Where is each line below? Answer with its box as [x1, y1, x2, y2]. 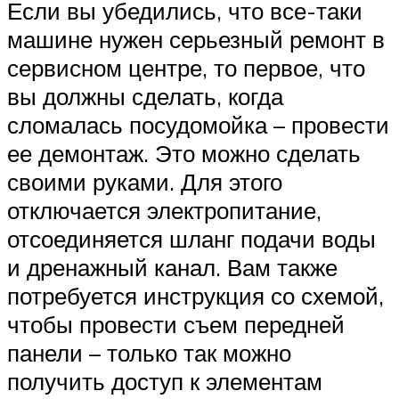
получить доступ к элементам [7, 366, 322, 395]
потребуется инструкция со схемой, [7, 281, 384, 310]
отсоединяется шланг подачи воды [7, 224, 376, 253]
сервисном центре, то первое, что [7, 53, 365, 82]
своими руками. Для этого [7, 167, 282, 196]
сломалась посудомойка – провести [7, 110, 389, 139]
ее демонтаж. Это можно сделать [7, 138, 361, 167]
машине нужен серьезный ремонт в [7, 24, 385, 53]
